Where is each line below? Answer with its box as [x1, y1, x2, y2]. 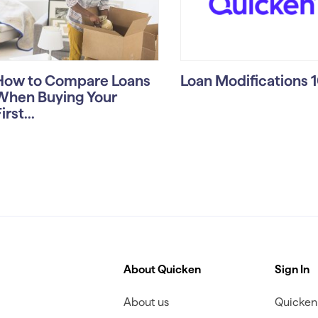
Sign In [275, 263, 310, 275]
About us [123, 295, 169, 308]
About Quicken [123, 263, 201, 275]
